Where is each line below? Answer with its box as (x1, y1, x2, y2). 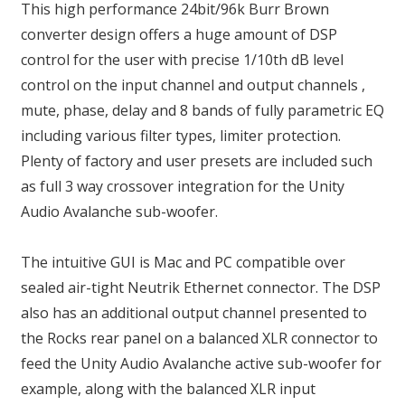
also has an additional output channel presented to (21, 303, 367, 324)
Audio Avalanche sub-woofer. (21, 202, 218, 222)
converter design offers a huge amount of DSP (21, 24, 337, 45)
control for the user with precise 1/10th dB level (21, 50, 344, 71)
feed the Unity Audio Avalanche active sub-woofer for (21, 353, 381, 374)
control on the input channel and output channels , (21, 75, 365, 96)
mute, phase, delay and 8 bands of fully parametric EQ (21, 100, 384, 121)
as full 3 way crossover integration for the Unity (21, 176, 344, 197)
